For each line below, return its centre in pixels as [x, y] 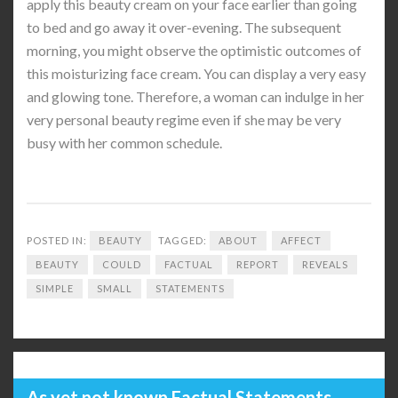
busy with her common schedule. [124, 143]
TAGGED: [184, 240]
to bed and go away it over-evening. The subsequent [184, 27]
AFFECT [301, 240]
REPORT [258, 264]
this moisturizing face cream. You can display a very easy [196, 73]
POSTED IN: [58, 240]
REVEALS [325, 264]
